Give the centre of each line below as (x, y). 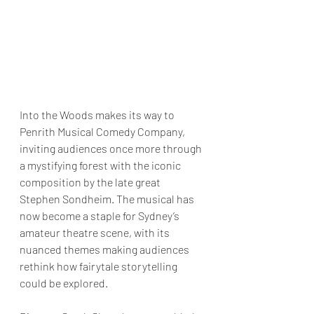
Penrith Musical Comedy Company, (103, 132)
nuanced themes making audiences (105, 250)
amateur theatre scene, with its (96, 233)
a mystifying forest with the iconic (101, 165)
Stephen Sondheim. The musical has (108, 199)
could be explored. (65, 283)
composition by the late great (91, 182)
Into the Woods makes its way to (98, 115)
